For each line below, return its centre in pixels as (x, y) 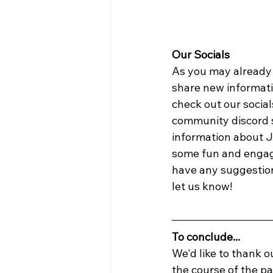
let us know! (202, 186)
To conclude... (206, 236)
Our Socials (201, 54)
